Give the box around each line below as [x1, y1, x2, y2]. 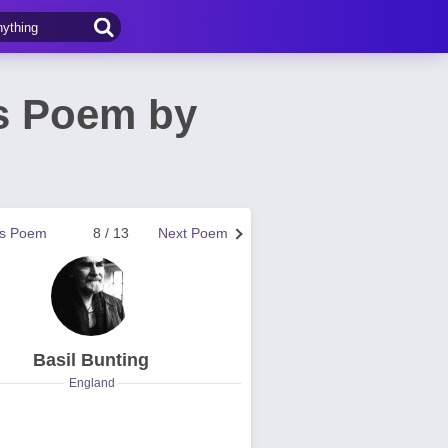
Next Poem [158, 225, 228, 241]
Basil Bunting [33, 350, 149, 370]
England [69, 376, 115, 390]
